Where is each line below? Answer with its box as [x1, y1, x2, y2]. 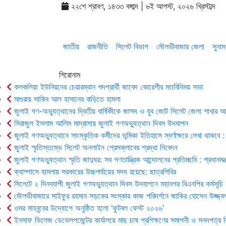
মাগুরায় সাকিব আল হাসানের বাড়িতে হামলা [12, 94, 121, 104]
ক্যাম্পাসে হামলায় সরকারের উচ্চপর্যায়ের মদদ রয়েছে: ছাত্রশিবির [12, 166, 176, 177]
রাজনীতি [87, 41, 108, 51]
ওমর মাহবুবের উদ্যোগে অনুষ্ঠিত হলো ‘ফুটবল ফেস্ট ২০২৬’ [12, 203, 164, 213]
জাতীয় [63, 41, 79, 51]
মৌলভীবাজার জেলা [156, 41, 204, 51]
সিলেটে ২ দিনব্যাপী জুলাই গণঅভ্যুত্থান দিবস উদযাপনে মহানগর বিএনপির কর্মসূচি [12, 179, 223, 189]
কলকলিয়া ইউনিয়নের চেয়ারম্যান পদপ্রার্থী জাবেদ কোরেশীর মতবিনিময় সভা [12, 82, 203, 92]
